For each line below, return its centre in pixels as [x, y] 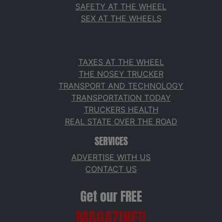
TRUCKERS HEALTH [121, 110]
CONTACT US [111, 169]
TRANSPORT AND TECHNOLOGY [121, 86]
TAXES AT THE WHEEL [121, 62]
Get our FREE [111, 197]
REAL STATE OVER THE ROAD [121, 122]
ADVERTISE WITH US [111, 157]
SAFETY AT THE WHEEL [121, 7]
